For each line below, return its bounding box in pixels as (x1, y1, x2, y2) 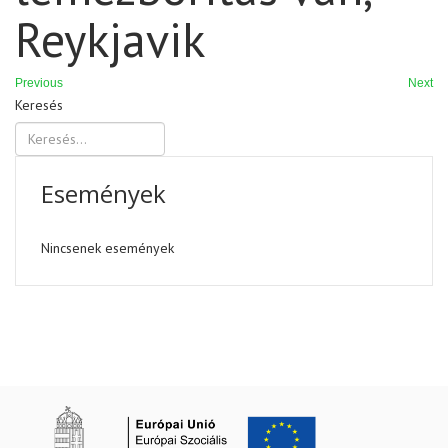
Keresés (15, 96, 63, 114)
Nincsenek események (41, 239, 174, 257)
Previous (15, 76, 63, 90)
